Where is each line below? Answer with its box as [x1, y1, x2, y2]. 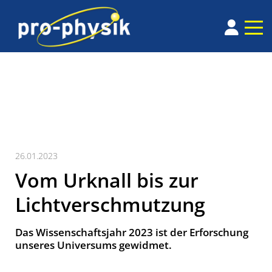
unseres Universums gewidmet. [15, 238, 172, 253]
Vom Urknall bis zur [15, 167, 199, 194]
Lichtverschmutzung [15, 191, 205, 218]
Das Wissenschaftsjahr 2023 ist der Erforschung [15, 225, 248, 240]
